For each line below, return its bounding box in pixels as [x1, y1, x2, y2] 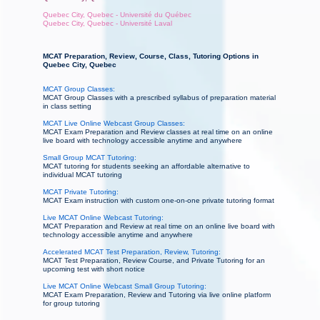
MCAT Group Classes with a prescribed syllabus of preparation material [43, 94, 276, 102]
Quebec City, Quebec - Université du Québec [43, 11, 191, 19]
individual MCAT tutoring [43, 171, 122, 179]
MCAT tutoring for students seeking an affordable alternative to [43, 162, 250, 171]
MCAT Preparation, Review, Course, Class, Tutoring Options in [43, 52, 259, 61]
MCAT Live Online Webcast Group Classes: [43, 119, 185, 128]
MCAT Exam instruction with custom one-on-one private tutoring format [43, 196, 274, 205]
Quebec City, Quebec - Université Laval [43, 19, 172, 28]
